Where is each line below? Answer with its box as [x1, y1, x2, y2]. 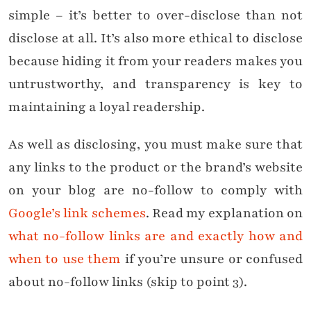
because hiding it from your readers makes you [8, 52, 303, 71]
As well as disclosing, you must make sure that [8, 135, 303, 154]
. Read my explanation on [145, 204, 303, 223]
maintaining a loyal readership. [8, 98, 205, 117]
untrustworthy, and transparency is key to [8, 75, 303, 94]
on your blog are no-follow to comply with [8, 181, 303, 200]
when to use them [8, 250, 121, 269]
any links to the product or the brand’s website [8, 158, 303, 177]
